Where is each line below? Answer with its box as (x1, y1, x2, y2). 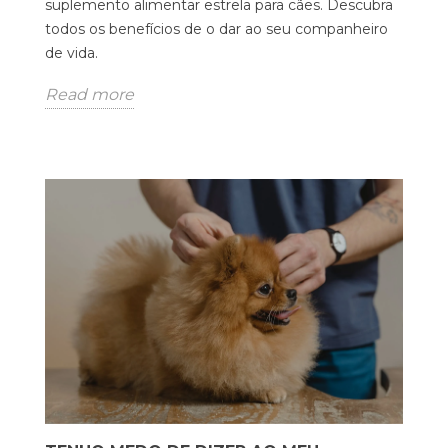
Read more (45, 85, 134, 105)
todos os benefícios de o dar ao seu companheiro (45, 20, 388, 39)
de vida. (45, 44, 98, 63)
